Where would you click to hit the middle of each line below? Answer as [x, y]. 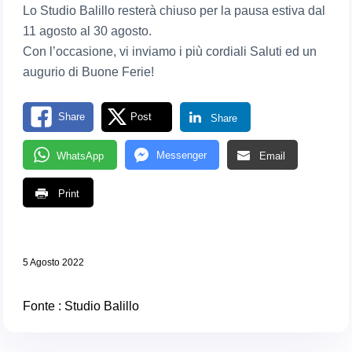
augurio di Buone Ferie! [89, 71]
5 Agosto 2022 [54, 262]
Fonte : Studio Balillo [81, 306]
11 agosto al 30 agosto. [88, 31]
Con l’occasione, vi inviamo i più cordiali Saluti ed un [170, 51]
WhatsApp [81, 156]
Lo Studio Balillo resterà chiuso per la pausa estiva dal [174, 10]
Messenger [182, 155]
